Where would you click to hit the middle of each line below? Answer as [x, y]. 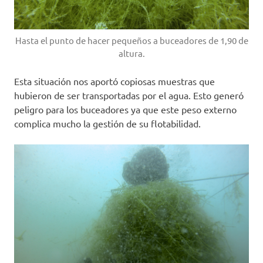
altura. [131, 53]
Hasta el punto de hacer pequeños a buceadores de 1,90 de [131, 41]
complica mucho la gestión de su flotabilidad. [107, 124]
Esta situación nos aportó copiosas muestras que [114, 81]
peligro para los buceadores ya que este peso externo [125, 109]
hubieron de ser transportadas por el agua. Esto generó [129, 95]
